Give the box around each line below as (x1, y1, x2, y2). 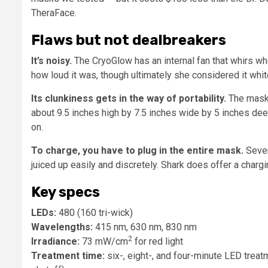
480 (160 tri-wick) (59, 207, 133, 219)
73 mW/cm (80, 236, 128, 248)
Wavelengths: (31, 221, 95, 233)
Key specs (31, 184, 100, 201)
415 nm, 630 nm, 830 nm (95, 221, 197, 233)
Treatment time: (31, 250, 105, 262)
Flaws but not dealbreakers (31, 32, 226, 49)
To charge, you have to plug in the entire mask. (31, 145, 243, 157)
